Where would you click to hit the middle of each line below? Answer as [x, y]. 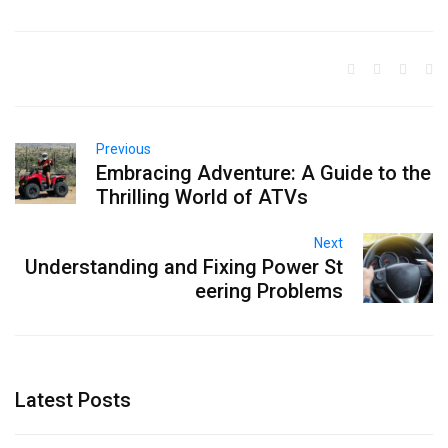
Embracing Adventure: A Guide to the [264, 172]
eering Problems [268, 290]
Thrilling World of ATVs [202, 196]
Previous [124, 148]
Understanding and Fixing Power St [183, 266]
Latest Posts [73, 399]
